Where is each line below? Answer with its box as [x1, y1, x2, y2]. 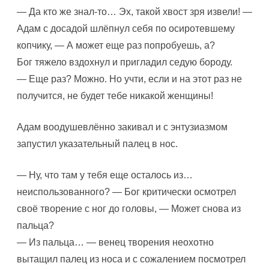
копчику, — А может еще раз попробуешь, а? [17, 40, 215, 50]
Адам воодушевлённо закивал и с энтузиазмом [17, 122, 228, 132]
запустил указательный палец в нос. [17, 139, 178, 149]
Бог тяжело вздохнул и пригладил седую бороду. [17, 57, 232, 67]
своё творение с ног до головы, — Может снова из [17, 204, 241, 214]
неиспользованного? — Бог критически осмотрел [17, 187, 236, 197]
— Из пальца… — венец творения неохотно [17, 237, 214, 247]
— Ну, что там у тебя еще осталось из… [17, 170, 193, 180]
